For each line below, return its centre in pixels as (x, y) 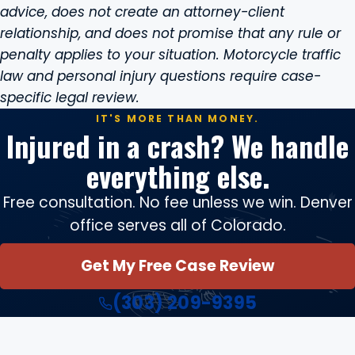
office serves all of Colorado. (177, 225)
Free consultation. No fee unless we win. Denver (177, 202)
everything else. (177, 176)
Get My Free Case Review (177, 266)
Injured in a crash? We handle (177, 145)
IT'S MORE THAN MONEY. (177, 118)
